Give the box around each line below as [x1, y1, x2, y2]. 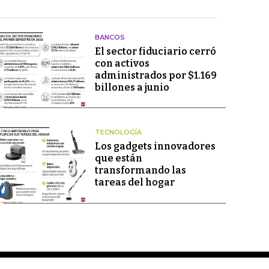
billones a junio [94, 82, 169, 93]
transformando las [94, 165, 186, 177]
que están [94, 153, 142, 165]
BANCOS [94, 33, 125, 41]
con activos [94, 58, 150, 69]
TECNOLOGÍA [94, 128, 142, 137]
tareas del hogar [94, 177, 175, 189]
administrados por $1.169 [94, 70, 217, 81]
